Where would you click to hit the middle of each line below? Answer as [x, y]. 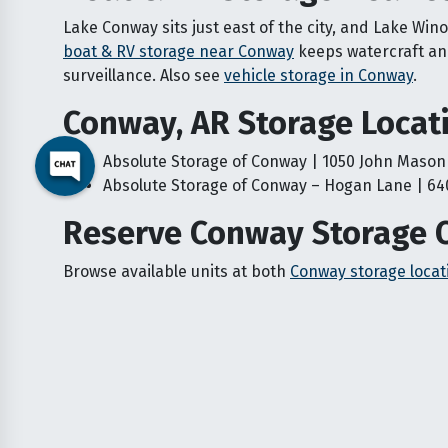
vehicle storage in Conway [318, 76]
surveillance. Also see [143, 76]
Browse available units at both [176, 272]
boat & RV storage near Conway [178, 52]
